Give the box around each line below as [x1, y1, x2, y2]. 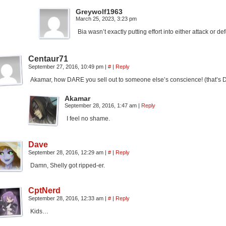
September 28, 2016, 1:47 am [65, 102, 138, 108]
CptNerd [28, 186, 61, 195]
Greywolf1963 [76, 8, 123, 16]
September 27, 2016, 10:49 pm [28, 64, 105, 70]
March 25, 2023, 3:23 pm [76, 16, 137, 22]
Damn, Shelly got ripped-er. [30, 162, 105, 169]
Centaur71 [28, 54, 68, 63]
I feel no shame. [67, 115, 110, 122]
